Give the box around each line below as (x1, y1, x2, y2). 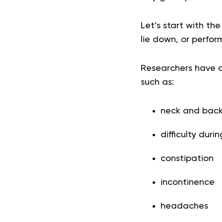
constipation (160, 154, 214, 163)
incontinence (160, 178, 217, 187)
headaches (160, 202, 208, 211)
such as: (140, 78, 176, 87)
